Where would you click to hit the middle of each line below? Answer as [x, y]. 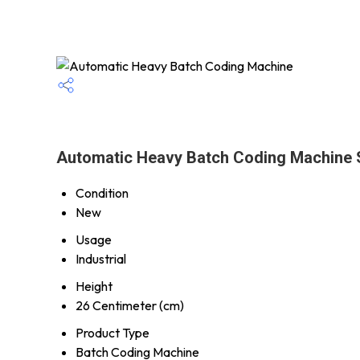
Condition [102, 192]
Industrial [101, 258]
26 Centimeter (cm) [130, 305]
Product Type [112, 332]
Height [94, 286]
